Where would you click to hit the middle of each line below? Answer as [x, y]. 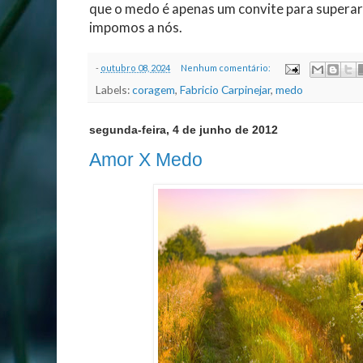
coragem [154, 89]
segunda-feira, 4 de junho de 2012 [184, 129]
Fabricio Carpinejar [225, 89]
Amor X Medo [146, 160]
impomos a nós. [137, 28]
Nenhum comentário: [226, 67]
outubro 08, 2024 [135, 67]
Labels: [114, 89]
